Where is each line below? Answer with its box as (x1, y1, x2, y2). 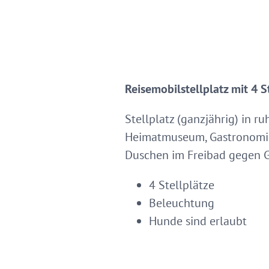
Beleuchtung (149, 195, 214, 211)
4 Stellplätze (149, 177, 214, 193)
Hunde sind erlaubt (149, 213, 247, 229)
